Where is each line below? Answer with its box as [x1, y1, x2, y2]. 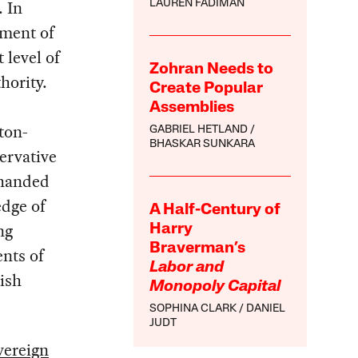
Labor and [149, 260, 225, 276]
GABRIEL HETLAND [149, 124, 249, 137]
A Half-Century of [149, 202, 281, 219]
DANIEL [246, 303, 286, 316]
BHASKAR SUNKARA [149, 138, 256, 151]
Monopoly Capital [149, 279, 281, 296]
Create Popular [149, 81, 264, 97]
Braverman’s [149, 241, 246, 257]
